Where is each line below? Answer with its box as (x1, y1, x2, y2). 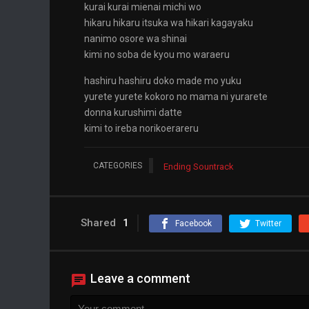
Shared (81, 217, 116, 229)
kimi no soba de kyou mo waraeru (84, 49, 230, 60)
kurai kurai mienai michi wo (84, 1, 201, 12)
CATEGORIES (93, 161, 142, 170)
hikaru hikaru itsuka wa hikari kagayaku (84, 17, 253, 28)
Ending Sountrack (163, 161, 234, 172)
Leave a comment (90, 271, 190, 286)
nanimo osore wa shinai (84, 33, 187, 44)
